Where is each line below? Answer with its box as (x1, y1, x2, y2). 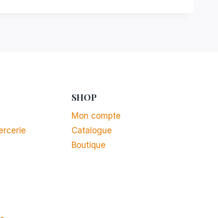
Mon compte (71, 110, 121, 121)
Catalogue (71, 126, 112, 136)
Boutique (71, 140, 106, 150)
